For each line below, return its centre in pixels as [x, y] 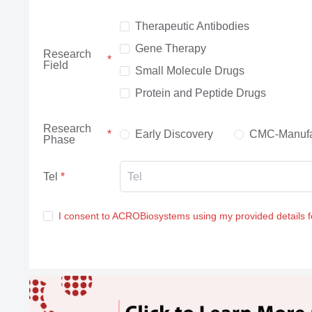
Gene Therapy [170, 48]
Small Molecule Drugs [189, 71]
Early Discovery [174, 134]
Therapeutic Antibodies [192, 26]
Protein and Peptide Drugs [200, 93]
